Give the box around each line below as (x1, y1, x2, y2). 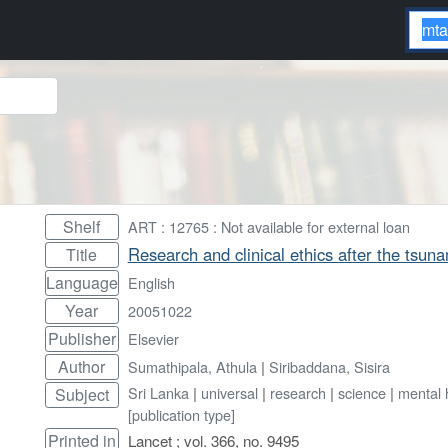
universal (200, 381, 258, 403)
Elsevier (127, 327, 179, 349)
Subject (54, 382, 109, 406)
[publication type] (127, 403, 235, 425)
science (337, 381, 386, 403)
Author (58, 354, 106, 378)
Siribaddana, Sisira (268, 355, 390, 377)
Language (45, 270, 118, 294)
